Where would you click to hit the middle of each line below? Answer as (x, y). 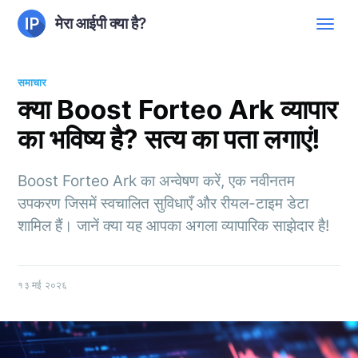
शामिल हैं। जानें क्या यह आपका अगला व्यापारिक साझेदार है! (174, 225)
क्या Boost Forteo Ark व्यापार (178, 109)
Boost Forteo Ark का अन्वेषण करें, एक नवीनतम (157, 181)
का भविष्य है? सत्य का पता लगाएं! (169, 139)
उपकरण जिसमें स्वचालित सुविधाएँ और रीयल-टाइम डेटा (163, 203)
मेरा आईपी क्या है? (101, 23)
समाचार (32, 82)
